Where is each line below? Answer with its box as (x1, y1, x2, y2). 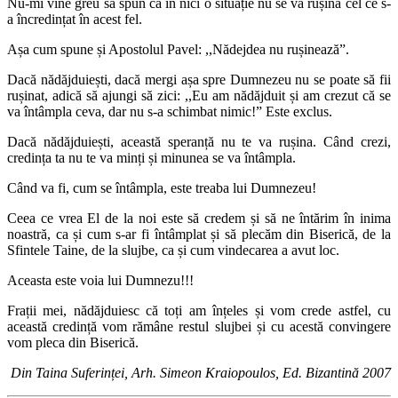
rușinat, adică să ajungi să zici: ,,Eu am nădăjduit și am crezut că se (7, 87, 391, 103)
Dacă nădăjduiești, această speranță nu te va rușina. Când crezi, (7, 133, 391, 149)
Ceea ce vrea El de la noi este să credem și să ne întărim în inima (7, 210, 391, 226)
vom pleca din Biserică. (7, 334, 139, 350)
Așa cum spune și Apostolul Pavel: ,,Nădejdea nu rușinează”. (7, 41, 349, 57)
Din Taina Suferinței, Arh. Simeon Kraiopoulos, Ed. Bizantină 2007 (11, 364, 391, 380)
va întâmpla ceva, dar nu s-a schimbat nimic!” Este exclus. (7, 103, 332, 119)
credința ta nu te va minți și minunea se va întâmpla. (7, 149, 296, 165)
